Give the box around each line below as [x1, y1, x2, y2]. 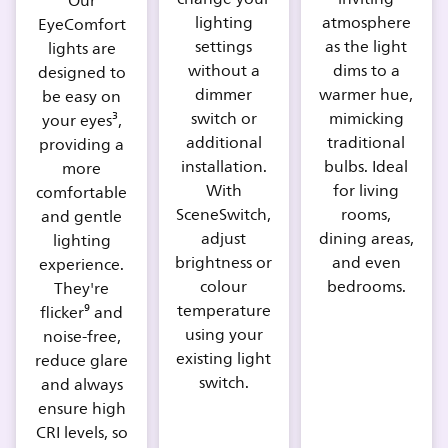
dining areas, [318, 226, 414, 253]
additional [185, 130, 262, 157]
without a [187, 58, 260, 85]
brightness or [175, 250, 273, 277]
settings [195, 34, 253, 61]
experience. [39, 252, 125, 279]
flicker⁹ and [40, 300, 124, 327]
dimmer [195, 82, 253, 109]
